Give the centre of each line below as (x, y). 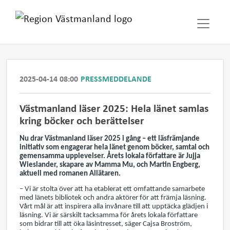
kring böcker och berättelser (82, 120)
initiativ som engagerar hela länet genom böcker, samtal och (114, 148)
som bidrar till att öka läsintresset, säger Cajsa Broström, (106, 224)
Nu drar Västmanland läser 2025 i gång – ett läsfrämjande (110, 139)
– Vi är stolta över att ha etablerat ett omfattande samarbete (112, 189)
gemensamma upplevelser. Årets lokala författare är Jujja (110, 156)
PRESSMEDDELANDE (116, 79)
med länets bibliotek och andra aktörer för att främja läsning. (113, 198)
